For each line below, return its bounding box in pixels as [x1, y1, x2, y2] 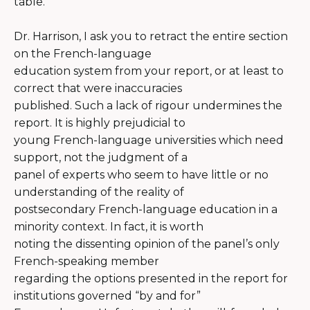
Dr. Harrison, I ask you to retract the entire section [14, 29, 288, 43]
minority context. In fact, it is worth [14, 219, 203, 233]
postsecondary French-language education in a [14, 202, 277, 216]
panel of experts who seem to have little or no [14, 167, 268, 181]
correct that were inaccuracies [14, 81, 182, 95]
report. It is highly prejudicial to [14, 116, 185, 129]
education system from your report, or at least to [14, 64, 284, 77]
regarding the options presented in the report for [14, 271, 288, 285]
